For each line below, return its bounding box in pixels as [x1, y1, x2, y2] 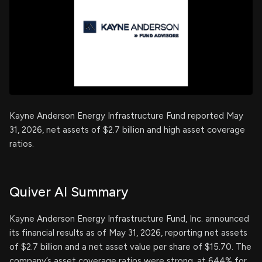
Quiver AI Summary [9, 184, 128, 200]
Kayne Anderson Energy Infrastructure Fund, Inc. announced [9, 213, 249, 224]
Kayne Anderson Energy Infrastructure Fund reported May [9, 111, 243, 121]
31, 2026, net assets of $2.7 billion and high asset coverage [9, 125, 245, 135]
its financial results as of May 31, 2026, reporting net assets [9, 227, 247, 238]
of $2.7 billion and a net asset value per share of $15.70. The [9, 242, 251, 252]
